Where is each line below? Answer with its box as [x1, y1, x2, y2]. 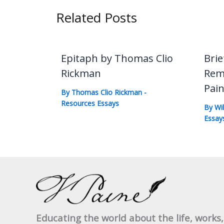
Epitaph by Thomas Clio [61, 51, 173, 65]
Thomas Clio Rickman [71, 87, 144, 97]
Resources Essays [61, 98, 119, 108]
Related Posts [56, 8, 137, 26]
